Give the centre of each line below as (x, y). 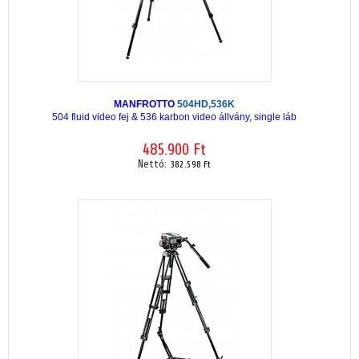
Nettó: (154, 164)
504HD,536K (206, 104)
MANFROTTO (145, 104)
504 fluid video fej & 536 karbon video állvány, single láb (174, 117)
